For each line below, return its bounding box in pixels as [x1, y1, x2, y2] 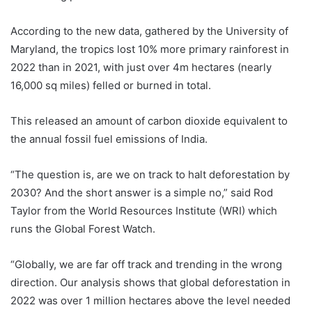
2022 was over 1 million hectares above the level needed [10, 294, 290, 308]
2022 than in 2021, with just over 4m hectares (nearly [10, 61, 272, 75]
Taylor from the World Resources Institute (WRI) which [10, 204, 277, 218]
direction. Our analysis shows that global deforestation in [10, 276, 290, 290]
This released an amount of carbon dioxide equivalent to [10, 114, 288, 128]
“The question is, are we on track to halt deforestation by [10, 168, 290, 182]
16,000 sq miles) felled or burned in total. [10, 79, 211, 93]
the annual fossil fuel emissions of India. [10, 132, 208, 146]
